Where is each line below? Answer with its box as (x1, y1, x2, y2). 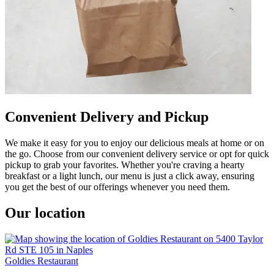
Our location (5, 204, 85, 221)
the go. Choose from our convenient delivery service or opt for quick (5, 148, 269, 159)
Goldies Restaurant (5, 255, 78, 266)
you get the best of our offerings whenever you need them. (5, 181, 230, 192)
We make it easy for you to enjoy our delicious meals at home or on (5, 137, 264, 148)
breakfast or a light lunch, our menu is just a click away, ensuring (5, 170, 254, 181)
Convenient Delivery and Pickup (5, 108, 209, 125)
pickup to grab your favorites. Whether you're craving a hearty (5, 159, 245, 170)
